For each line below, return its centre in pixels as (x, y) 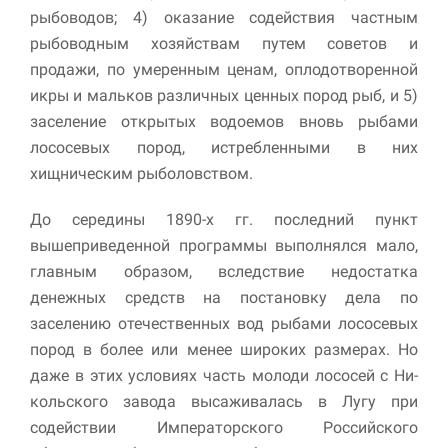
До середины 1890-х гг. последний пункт (224, 219)
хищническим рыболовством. (141, 173)
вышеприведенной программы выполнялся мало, (224, 245)
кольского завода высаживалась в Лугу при (224, 401)
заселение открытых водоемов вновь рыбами (224, 121)
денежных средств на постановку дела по (224, 297)
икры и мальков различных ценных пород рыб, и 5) (224, 95)
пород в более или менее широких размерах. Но (224, 349)
